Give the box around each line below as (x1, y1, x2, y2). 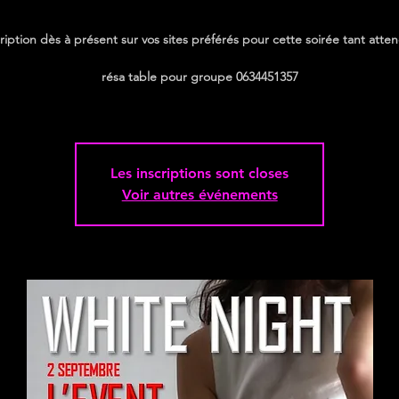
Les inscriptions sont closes (110, 165, 289, 182)
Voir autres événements (121, 186, 278, 203)
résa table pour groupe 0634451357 (101, 69, 298, 85)
